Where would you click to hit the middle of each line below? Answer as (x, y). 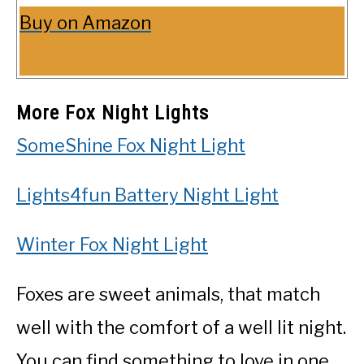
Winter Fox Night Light (112, 244)
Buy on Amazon (85, 22)
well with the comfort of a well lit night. (181, 327)
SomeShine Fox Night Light (131, 145)
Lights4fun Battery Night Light (147, 195)
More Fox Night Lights (113, 113)
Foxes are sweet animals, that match (168, 294)
